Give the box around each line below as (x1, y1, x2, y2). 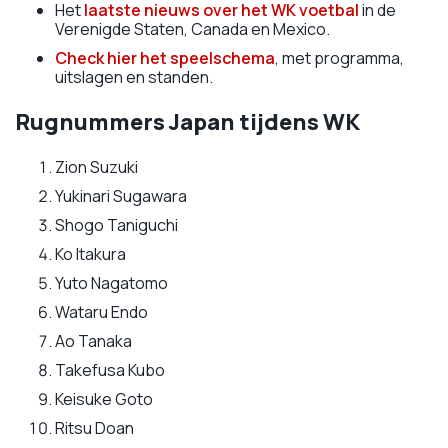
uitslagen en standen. (55, 66, 213, 88)
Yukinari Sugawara (55, 185, 187, 207)
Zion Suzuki (55, 156, 138, 178)
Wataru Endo (55, 301, 148, 323)
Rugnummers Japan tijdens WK (15, 107, 360, 137)
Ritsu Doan (55, 417, 134, 439)
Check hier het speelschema (55, 47, 275, 69)
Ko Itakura (55, 243, 126, 265)
